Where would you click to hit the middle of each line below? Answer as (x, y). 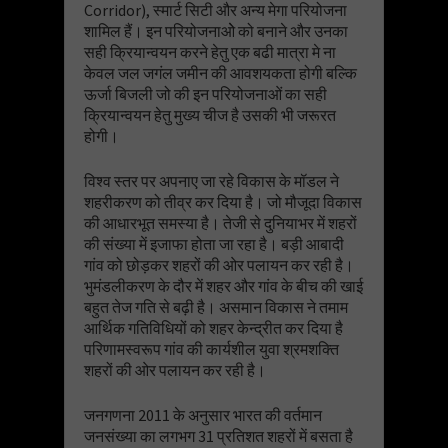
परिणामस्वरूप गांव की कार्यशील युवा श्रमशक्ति (211, 348)
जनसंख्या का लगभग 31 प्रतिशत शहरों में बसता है (218, 435)
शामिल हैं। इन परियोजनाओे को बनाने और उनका (216, 30)
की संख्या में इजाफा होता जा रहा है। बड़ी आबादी (214, 243)
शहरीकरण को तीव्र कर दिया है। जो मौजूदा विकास (223, 201)
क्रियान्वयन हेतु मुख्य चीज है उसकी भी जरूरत (210, 114)
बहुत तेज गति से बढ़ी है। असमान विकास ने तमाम (216, 306)
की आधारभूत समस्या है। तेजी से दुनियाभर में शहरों (220, 222)
